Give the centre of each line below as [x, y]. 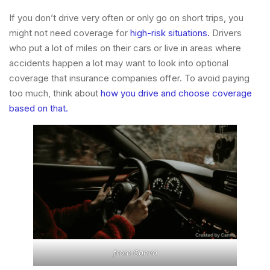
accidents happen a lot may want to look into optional [119, 63]
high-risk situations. [170, 33]
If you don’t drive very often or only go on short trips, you [126, 17]
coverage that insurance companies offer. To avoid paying [129, 78]
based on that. [39, 108]
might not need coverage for [70, 33]
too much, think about [54, 93]
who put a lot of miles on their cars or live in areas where [125, 48]
